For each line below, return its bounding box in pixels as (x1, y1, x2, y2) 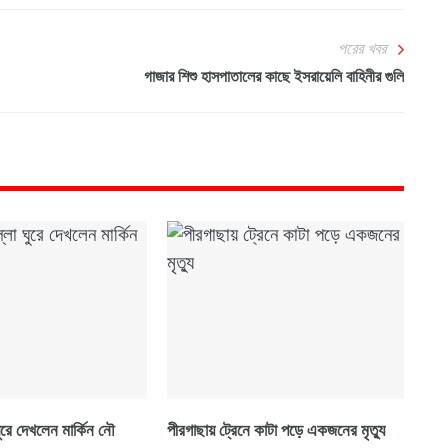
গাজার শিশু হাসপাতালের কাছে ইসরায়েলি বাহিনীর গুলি (144, 68, 404, 86)
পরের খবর (338, 40, 386, 58)
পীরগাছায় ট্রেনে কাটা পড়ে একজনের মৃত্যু (167, 420, 386, 440)
